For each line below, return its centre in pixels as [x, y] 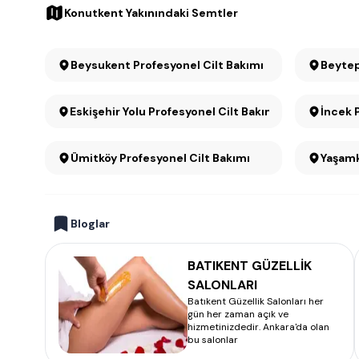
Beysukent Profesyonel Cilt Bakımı [198, 65]
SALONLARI [222, 285]
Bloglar [90, 224]
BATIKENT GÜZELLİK [250, 266]
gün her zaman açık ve [238, 314]
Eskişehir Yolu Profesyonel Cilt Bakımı [175, 111]
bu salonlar [213, 340]
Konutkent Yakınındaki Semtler [151, 13]
